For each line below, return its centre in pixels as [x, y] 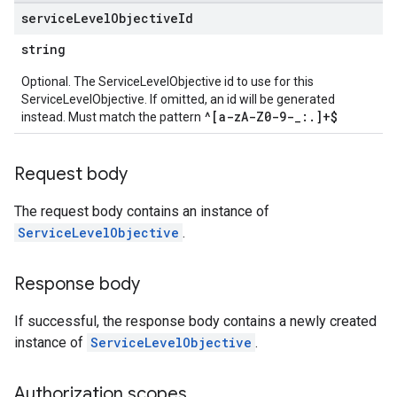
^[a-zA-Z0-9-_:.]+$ [271, 117]
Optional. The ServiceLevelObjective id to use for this [167, 82]
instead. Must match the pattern [113, 117]
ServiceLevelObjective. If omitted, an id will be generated [178, 99]
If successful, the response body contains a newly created [195, 321]
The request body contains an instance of [142, 211]
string [43, 49]
